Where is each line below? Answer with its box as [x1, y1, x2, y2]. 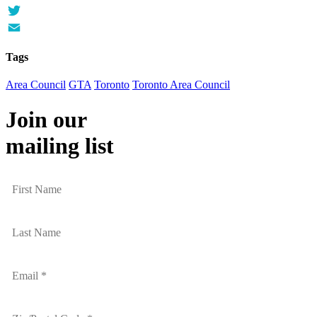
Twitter [6, 21, 38, 33]
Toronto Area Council [132, 79, 230, 91]
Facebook [6, 4, 50, 16]
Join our [6, 106, 87, 132]
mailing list [6, 132, 114, 158]
